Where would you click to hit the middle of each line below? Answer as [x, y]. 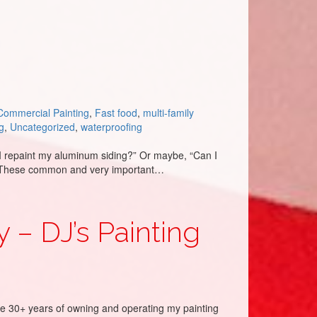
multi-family [168, 113]
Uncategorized [42, 127]
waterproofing [111, 127]
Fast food [116, 113]
